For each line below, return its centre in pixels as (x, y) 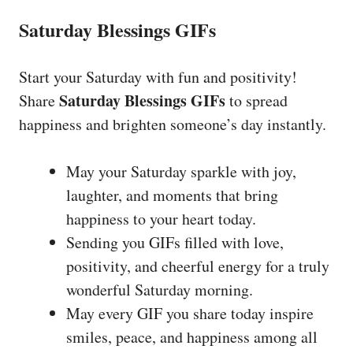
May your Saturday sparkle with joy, (181, 171)
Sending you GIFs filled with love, (175, 242)
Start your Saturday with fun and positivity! (158, 76)
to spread (256, 100)
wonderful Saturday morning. (160, 289)
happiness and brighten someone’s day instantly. (173, 124)
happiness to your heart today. (161, 218)
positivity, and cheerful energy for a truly (198, 266)
